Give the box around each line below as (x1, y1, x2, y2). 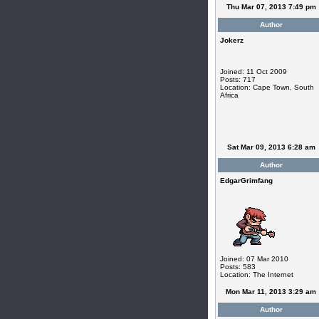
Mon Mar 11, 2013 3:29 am (226, 288, 316, 296)
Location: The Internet (219, 271, 293, 278)
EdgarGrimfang (219, 177, 273, 184)
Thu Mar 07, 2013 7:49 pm (226, 3, 316, 11)
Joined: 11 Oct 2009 (219, 68, 287, 75)
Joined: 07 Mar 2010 (219, 255, 288, 263)
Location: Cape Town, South (219, 83, 314, 91)
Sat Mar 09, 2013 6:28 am (226, 143, 315, 151)
